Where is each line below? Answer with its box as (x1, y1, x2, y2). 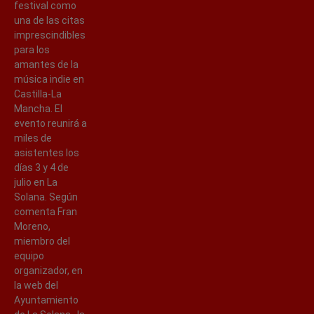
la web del (14, 279, 58, 291)
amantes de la (14, 58, 78, 70)
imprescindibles (14, 29, 86, 41)
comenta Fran (14, 205, 77, 217)
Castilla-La (14, 88, 62, 100)
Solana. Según (14, 191, 78, 203)
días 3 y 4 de (14, 161, 69, 173)
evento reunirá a (14, 117, 87, 129)
